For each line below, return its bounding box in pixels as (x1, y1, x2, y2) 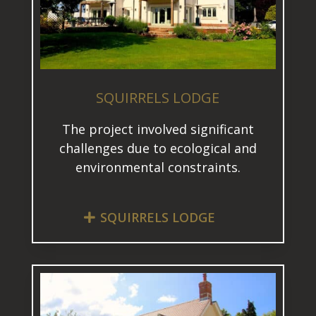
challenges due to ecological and (59, 140, 257, 157)
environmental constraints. (75, 159, 241, 176)
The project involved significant (61, 121, 254, 138)
